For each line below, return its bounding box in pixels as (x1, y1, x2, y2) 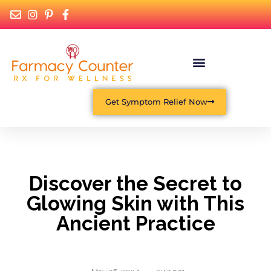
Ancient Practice (56, 212, 215, 236)
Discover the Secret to (29, 172, 242, 196)
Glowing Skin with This (27, 192, 244, 216)
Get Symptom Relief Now (105, 97, 208, 106)
